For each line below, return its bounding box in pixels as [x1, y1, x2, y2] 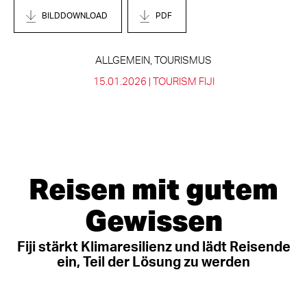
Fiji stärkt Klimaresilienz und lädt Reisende [16, 241, 291, 254]
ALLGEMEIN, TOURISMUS [95, 56, 212, 66]
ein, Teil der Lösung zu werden [57, 256, 250, 269]
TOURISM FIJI [152, 77, 214, 87]
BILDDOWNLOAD [42, 12, 108, 20]
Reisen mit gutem [29, 171, 278, 206]
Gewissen [84, 202, 223, 238]
